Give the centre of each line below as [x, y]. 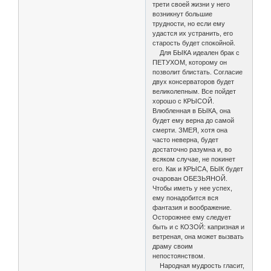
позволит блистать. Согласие [198, 72]
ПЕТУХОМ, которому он [190, 62]
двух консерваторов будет [194, 81]
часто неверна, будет [186, 139]
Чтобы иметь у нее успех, [193, 188]
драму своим [173, 246]
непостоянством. [179, 256]
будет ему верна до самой [194, 120]
